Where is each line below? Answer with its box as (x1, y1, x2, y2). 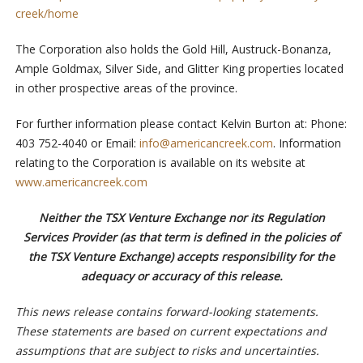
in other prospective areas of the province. (15, 79, 237, 96)
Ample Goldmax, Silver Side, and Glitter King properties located (15, 60, 344, 76)
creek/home (15, 5, 79, 21)
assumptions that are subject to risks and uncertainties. (15, 342, 319, 358)
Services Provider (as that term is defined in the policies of (23, 228, 340, 245)
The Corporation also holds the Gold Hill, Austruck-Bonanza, (15, 41, 331, 57)
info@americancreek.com (139, 135, 273, 151)
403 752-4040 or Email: (15, 135, 139, 151)
